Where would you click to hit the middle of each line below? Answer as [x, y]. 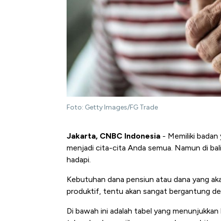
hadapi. [79, 160]
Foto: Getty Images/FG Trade [112, 108]
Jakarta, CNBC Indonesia [113, 136]
